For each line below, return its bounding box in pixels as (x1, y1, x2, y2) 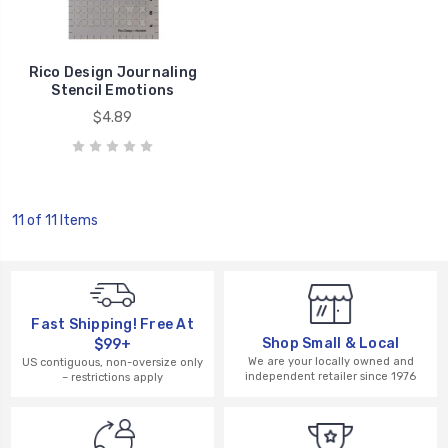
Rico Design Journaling (28, 63, 197, 81)
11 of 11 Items (11, 211, 98, 229)
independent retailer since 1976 (245, 370, 416, 384)
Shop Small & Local (261, 335, 400, 353)
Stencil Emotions (51, 81, 175, 99)
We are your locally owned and (247, 355, 414, 369)
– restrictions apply (62, 371, 163, 385)
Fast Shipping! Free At (31, 316, 194, 334)
